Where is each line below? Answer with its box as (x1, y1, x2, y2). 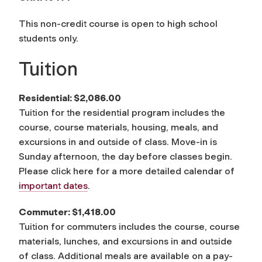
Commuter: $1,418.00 (19, 206, 116, 218)
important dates (19, 180, 88, 191)
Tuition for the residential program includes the (19, 106, 225, 118)
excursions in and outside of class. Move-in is (19, 136, 217, 147)
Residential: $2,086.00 (19, 92, 121, 104)
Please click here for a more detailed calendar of (19, 165, 235, 177)
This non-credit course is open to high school (19, 18, 218, 29)
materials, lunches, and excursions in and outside (19, 235, 232, 247)
